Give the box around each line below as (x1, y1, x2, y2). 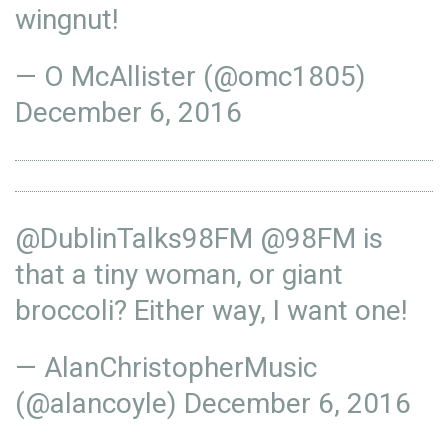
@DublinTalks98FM (15, 222, 253, 255)
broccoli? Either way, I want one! (15, 294, 408, 327)
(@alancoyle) (15, 387, 184, 420)
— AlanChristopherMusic (15, 351, 317, 384)
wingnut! (15, 3, 119, 36)
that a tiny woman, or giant (15, 258, 343, 291)
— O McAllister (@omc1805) (15, 60, 366, 93)
